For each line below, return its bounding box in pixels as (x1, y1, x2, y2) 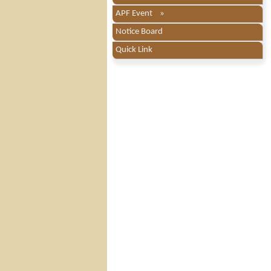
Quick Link (116, 45, 152, 54)
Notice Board (116, 27, 163, 36)
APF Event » (116, 8, 165, 18)
